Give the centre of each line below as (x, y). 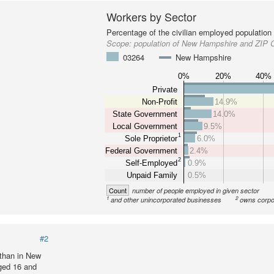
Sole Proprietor (152, 138)
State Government (145, 114)
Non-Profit (160, 102)
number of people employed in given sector (196, 191)
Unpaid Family (152, 175)
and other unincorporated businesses (166, 200)
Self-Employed (152, 163)
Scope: (120, 43)
